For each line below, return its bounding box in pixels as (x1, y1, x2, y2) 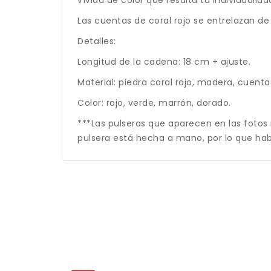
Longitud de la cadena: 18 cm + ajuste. (77, 55, 250, 68)
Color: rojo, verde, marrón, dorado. (77, 96, 231, 109)
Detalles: (77, 34, 116, 47)
